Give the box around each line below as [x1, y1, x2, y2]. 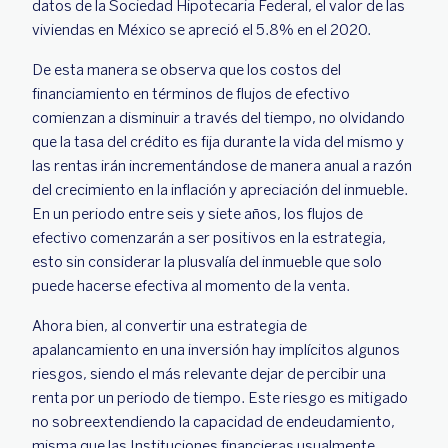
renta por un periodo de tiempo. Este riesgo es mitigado [32, 388, 408, 407]
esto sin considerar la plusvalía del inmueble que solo [32, 252, 382, 271]
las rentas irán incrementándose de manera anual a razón [32, 156, 412, 175]
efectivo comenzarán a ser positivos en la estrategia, [32, 228, 386, 247]
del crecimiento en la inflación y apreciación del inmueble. [32, 180, 411, 199]
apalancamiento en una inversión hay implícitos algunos [32, 340, 400, 359]
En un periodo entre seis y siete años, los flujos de [32, 204, 363, 223]
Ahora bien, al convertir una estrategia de [32, 316, 307, 335]
